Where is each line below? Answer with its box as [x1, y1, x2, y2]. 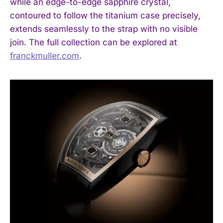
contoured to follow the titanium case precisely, [10, 10, 201, 21]
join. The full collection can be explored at [10, 37, 177, 48]
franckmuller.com [10, 51, 79, 61]
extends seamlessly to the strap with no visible [10, 24, 198, 34]
